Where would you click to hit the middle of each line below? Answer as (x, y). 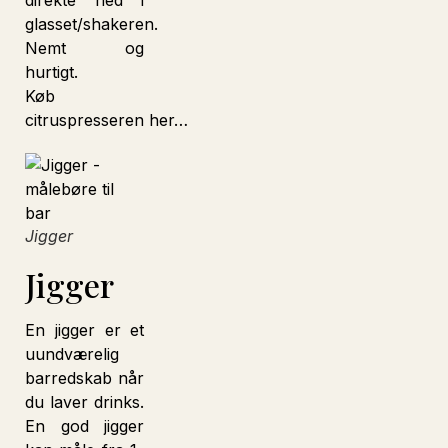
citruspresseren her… (106, 120)
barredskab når (85, 378)
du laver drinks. (85, 402)
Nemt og (85, 48)
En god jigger (85, 426)
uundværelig (72, 354)
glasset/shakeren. (91, 24)
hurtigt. (51, 72)
